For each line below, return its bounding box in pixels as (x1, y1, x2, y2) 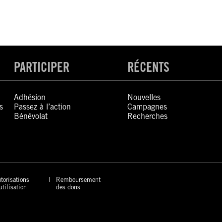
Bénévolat (14, 111, 48, 121)
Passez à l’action (14, 102, 71, 111)
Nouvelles (127, 93, 161, 102)
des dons (55, 183, 80, 191)
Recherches (127, 111, 167, 121)
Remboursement (55, 175, 101, 183)
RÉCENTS (127, 59, 169, 75)
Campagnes (127, 102, 167, 111)
